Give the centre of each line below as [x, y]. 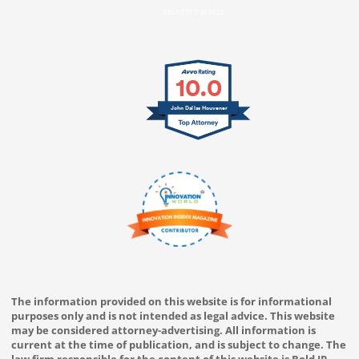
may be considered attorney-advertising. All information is [163, 330]
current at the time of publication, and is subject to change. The [178, 345]
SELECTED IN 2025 [194, 12]
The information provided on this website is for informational [171, 301]
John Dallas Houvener [199, 108]
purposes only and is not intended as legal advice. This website [173, 316]
